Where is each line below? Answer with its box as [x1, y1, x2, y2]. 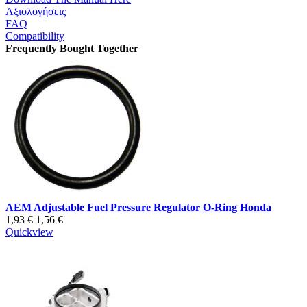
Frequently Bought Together [5, 42, 138, 55]
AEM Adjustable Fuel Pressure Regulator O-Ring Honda [5, 201, 271, 214]
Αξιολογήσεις [5, 5, 66, 18]
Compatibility [5, 30, 64, 42]
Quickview [5, 226, 53, 238]
